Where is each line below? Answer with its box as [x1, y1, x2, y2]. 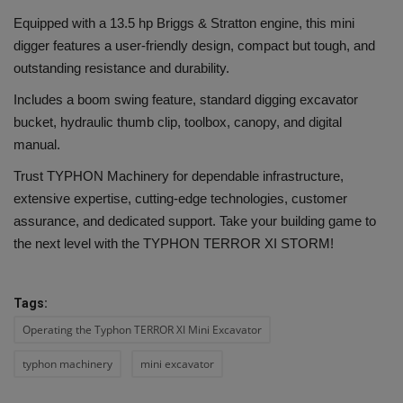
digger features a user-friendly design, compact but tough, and [13, 37, 375, 53]
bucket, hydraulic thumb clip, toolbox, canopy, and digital [13, 113, 342, 130]
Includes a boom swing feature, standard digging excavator [13, 91, 358, 107]
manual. [13, 136, 64, 152]
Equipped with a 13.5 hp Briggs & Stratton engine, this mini [13, 14, 354, 31]
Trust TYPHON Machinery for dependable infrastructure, [13, 167, 344, 184]
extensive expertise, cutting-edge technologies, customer [13, 190, 347, 206]
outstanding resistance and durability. [13, 59, 233, 76]
